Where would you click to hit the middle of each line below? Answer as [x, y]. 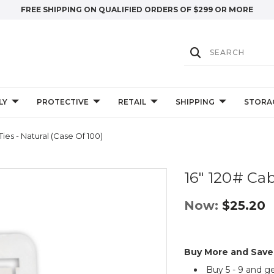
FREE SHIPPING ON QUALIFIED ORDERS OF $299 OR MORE [137, 9]
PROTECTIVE [62, 102]
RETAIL [132, 102]
